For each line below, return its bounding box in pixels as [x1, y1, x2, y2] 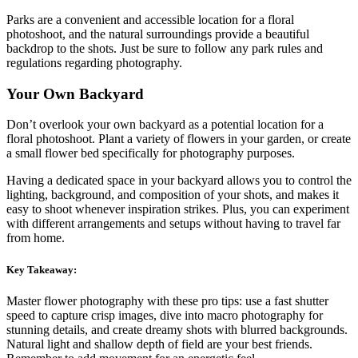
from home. [6, 231, 65, 245]
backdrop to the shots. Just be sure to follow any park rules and [6, 42, 323, 55]
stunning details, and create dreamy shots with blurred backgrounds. [6, 322, 348, 336]
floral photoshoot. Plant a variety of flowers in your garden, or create [6, 132, 351, 146]
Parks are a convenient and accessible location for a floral [6, 13, 294, 26]
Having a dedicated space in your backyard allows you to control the [6, 173, 352, 188]
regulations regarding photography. [6, 56, 182, 70]
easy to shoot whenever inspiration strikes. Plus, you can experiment [6, 202, 349, 217]
